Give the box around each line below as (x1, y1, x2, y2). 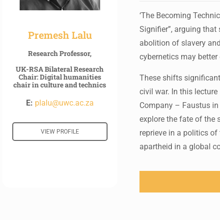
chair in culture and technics (13, 80, 107, 89)
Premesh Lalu (27, 28, 92, 41)
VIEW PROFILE (40, 128, 79, 135)
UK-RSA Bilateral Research (16, 64, 104, 74)
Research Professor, (28, 48, 92, 58)
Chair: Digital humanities (18, 72, 101, 82)
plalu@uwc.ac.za (34, 98, 94, 108)
